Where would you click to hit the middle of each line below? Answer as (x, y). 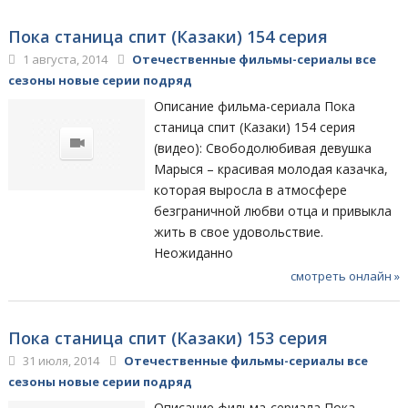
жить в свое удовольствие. (239, 231)
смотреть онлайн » (346, 275)
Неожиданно (194, 252)
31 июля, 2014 (59, 360)
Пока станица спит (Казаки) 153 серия (168, 337)
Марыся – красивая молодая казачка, (271, 168)
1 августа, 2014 (63, 59)
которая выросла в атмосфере (251, 189)
